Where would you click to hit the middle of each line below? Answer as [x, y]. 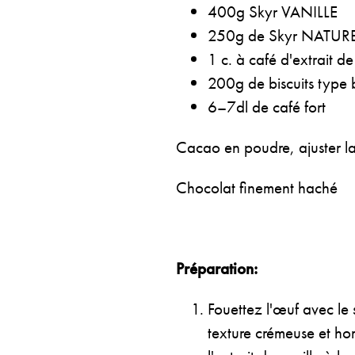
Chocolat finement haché [257, 187]
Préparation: [217, 268]
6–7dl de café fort [267, 107]
